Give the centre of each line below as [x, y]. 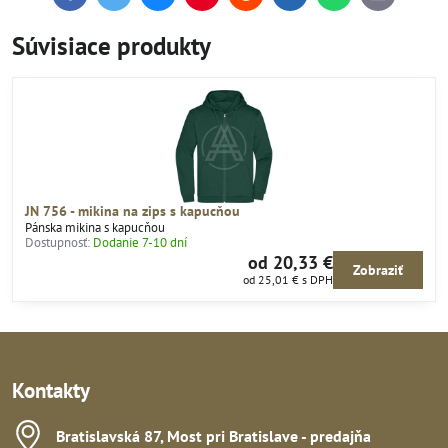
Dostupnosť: [57, 242]
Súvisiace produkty [111, 46]
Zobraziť [378, 270]
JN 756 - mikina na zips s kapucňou [132, 210]
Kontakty [51, 391]
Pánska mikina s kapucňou [95, 227]
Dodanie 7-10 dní [140, 242]
